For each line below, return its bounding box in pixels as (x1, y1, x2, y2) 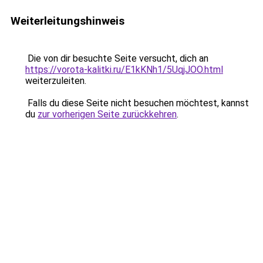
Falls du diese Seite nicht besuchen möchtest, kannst (25, 97, 249, 109)
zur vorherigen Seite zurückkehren (38, 109, 177, 120)
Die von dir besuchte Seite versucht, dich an (25, 53, 208, 64)
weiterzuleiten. (25, 75, 86, 86)
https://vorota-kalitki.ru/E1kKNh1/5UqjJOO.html (25, 64, 223, 75)
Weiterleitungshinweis (11, 14, 124, 28)
